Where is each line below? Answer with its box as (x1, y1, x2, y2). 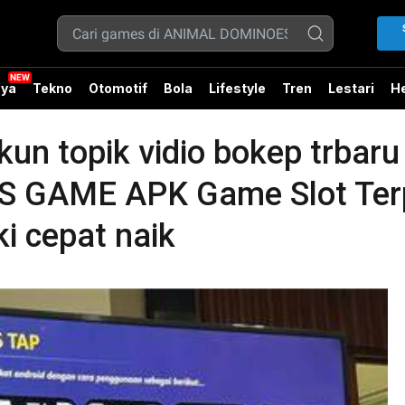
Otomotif (89, 80, 147, 96)
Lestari (328, 80, 374, 96)
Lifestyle (209, 80, 266, 96)
